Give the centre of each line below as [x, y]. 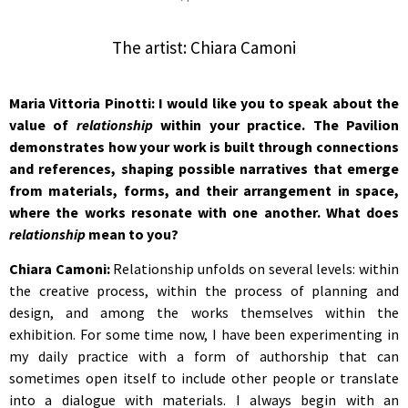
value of [43, 124]
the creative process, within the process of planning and [204, 291]
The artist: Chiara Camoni [204, 48]
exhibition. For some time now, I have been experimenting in [204, 335]
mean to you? [132, 234]
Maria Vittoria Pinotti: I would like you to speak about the [204, 102]
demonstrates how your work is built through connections [204, 146]
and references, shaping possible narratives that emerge [204, 168]
